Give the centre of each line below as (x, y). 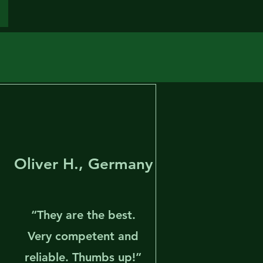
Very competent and (83, 236)
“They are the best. (83, 215)
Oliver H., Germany (83, 164)
